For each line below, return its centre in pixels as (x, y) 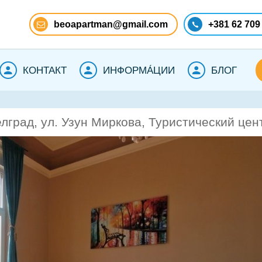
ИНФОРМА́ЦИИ (139, 70)
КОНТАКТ (45, 70)
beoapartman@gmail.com (111, 24)
